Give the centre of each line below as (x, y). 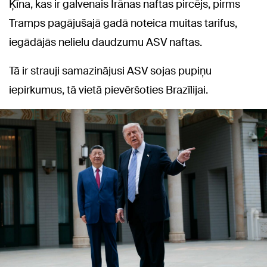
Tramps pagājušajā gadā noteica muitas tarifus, (123, 23)
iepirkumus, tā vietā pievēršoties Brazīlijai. (108, 90)
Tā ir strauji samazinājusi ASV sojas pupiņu (110, 71)
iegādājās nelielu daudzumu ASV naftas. (105, 42)
